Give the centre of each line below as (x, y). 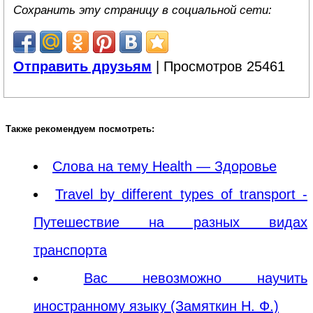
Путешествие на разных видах (170, 222)
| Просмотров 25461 (218, 67)
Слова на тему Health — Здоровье (165, 166)
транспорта (70, 250)
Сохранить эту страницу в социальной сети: (143, 10)
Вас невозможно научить (196, 278)
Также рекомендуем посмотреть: (80, 129)
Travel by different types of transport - (182, 194)
